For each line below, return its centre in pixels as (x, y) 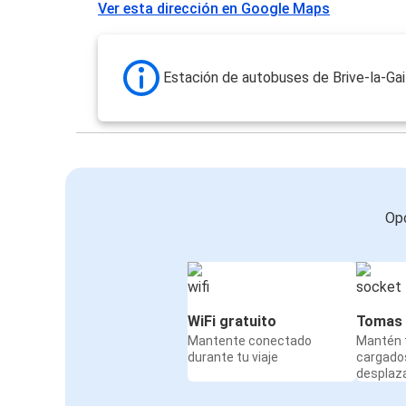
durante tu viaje (233, 358)
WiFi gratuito (232, 322)
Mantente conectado (250, 341)
